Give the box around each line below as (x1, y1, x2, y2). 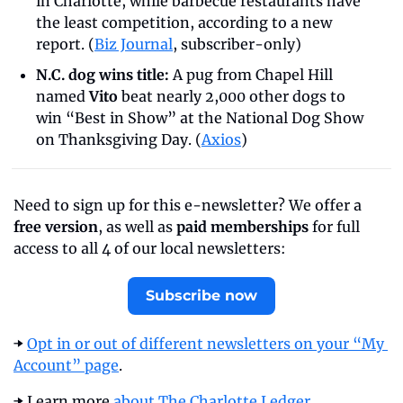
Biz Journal (94, 34, 173, 53)
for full (309, 217, 360, 236)
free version (13, 217, 98, 236)
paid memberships (176, 217, 309, 236)
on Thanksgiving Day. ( (36, 130, 201, 148)
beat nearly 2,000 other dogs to (118, 86, 345, 105)
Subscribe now (146, 286, 257, 304)
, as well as (98, 217, 176, 236)
